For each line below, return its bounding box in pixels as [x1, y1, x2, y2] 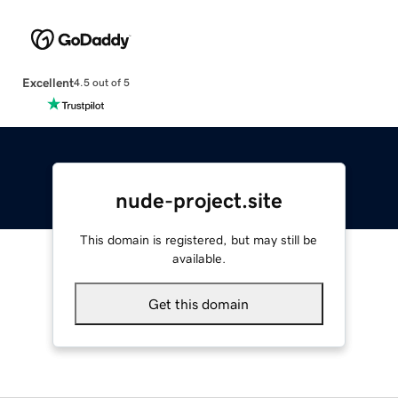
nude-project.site [115, 189, 283, 211]
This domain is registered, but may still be [80, 233, 318, 246]
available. [171, 251, 226, 265]
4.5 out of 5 [73, 77, 130, 89]
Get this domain [148, 296, 250, 311]
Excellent [21, 76, 74, 89]
